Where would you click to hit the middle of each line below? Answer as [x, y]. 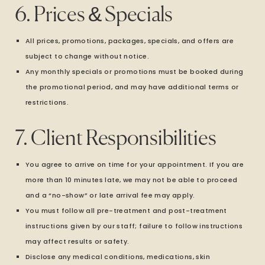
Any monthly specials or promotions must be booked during [135, 72]
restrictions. [47, 102]
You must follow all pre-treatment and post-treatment [126, 211]
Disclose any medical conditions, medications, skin [118, 257]
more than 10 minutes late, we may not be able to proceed [132, 180]
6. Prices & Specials [94, 16]
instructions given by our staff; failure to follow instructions [134, 226]
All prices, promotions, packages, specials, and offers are [130, 41]
